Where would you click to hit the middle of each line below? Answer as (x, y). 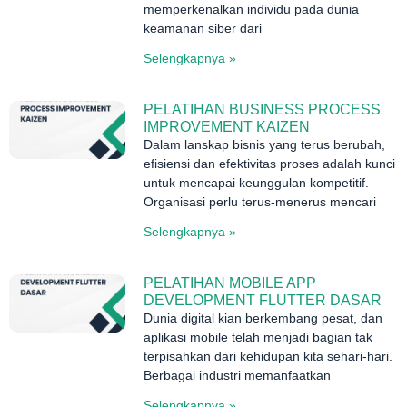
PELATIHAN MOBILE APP (230, 283)
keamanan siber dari (203, 28)
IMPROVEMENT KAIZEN (227, 126)
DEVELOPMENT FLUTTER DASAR (263, 300)
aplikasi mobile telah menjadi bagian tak (258, 337)
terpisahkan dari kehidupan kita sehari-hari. (268, 356)
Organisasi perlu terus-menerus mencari (260, 201)
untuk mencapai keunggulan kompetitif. (257, 182)
